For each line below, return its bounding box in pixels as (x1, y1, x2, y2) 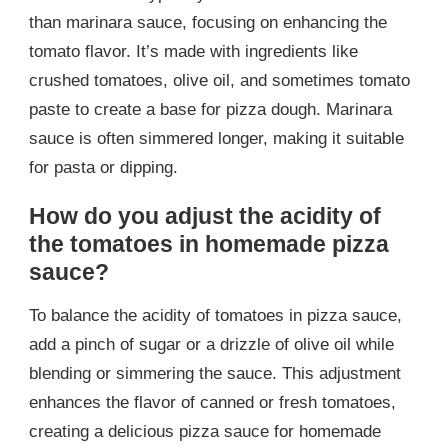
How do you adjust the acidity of (29, 203, 381, 230)
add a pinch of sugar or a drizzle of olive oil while (29, 334, 394, 354)
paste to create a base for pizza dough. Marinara (29, 100, 392, 120)
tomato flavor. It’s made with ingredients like (29, 42, 358, 62)
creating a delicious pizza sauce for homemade (29, 421, 381, 441)
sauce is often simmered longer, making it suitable (29, 129, 404, 149)
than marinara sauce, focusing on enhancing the (29, 13, 387, 33)
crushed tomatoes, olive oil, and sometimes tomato (29, 71, 410, 91)
